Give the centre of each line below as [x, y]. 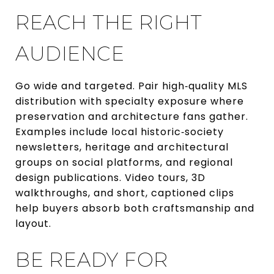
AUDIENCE [70, 53]
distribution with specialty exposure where [130, 101]
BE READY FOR [92, 259]
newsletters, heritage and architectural [122, 147]
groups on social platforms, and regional [124, 162]
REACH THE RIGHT [109, 22]
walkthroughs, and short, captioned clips [125, 193]
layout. [33, 223]
